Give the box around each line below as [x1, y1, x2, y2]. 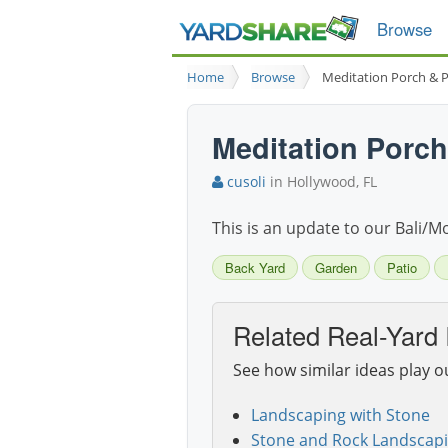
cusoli [223, 172, 266, 192]
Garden [315, 258, 357, 278]
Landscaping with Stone [250, 404, 430, 427]
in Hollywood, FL [266, 172, 377, 192]
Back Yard [225, 258, 285, 278]
